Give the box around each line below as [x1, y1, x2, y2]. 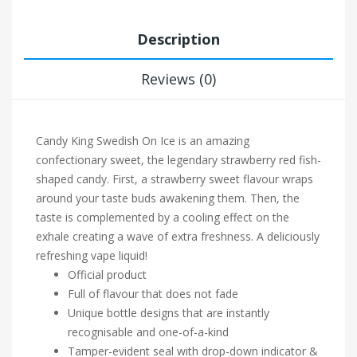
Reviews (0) [141, 69, 216, 89]
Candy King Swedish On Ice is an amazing [36, 133, 249, 149]
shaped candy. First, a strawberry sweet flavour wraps [36, 171, 313, 187]
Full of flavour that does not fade [68, 286, 238, 302]
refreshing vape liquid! [36, 248, 147, 264]
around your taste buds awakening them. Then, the [36, 190, 300, 206]
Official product [68, 267, 147, 283]
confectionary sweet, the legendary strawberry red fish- [36, 152, 321, 168]
